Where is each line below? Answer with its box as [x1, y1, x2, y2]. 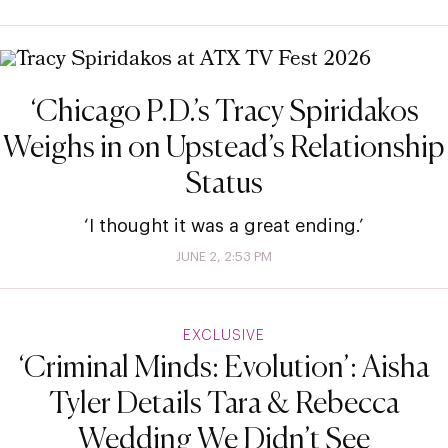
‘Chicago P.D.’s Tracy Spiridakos [29, 97, 419, 128]
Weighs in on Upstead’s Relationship [3, 133, 445, 164]
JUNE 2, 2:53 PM [176, 249, 272, 263]
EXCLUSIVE [183, 328, 265, 343]
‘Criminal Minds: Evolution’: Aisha [18, 353, 430, 384]
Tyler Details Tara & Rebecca [48, 389, 400, 420]
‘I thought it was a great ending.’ [84, 216, 364, 235]
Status [185, 169, 263, 200]
